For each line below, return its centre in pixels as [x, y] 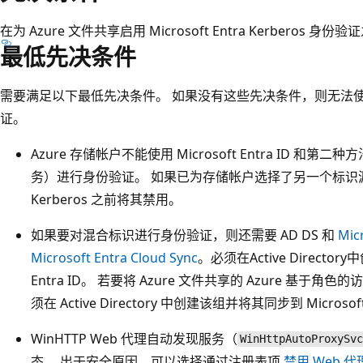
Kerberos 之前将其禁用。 [106, 199]
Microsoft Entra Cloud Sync [114, 257]
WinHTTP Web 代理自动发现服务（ [134, 338]
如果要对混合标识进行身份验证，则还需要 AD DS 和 [184, 235]
